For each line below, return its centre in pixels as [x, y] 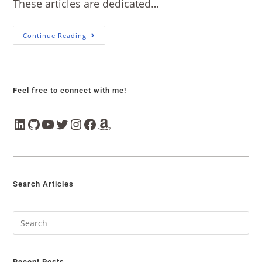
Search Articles [44, 184]
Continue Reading [55, 35]
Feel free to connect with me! [70, 90]
